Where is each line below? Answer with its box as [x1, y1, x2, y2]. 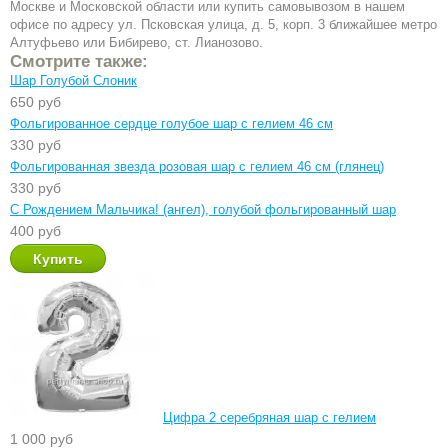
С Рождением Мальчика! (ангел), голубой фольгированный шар [10, 202, 396, 217]
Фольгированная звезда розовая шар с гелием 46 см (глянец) [10, 159, 384, 174]
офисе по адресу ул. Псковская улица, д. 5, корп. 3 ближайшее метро [10, 17, 437, 32]
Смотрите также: [10, 52, 148, 71]
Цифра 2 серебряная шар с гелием [163, 410, 376, 425]
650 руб [10, 94, 61, 110]
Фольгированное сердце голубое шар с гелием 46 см [10, 116, 333, 131]
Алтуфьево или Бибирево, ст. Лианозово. [10, 35, 263, 50]
